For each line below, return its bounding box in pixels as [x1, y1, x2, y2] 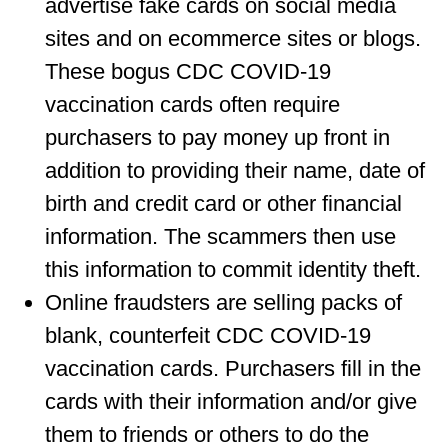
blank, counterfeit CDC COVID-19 [45, 323, 371, 348]
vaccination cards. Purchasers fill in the [45, 356, 421, 381]
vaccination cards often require [45, 92, 340, 117]
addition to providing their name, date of [45, 158, 425, 183]
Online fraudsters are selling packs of [45, 290, 402, 315]
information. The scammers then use [45, 224, 396, 249]
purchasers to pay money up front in [45, 125, 390, 150]
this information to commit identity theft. [45, 257, 421, 282]
